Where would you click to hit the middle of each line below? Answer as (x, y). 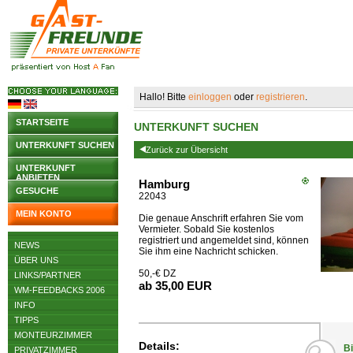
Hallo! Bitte (164, 97)
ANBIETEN (38, 177)
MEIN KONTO (44, 214)
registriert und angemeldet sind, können (224, 240)
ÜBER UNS (36, 260)
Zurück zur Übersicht (187, 150)
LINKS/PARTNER (48, 275)
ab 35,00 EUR (175, 286)
